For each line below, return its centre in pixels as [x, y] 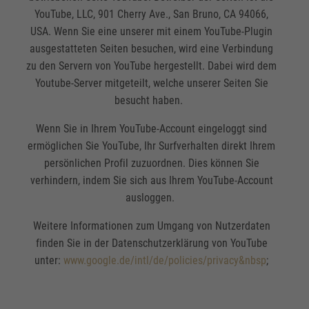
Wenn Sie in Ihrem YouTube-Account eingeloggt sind [152, 129]
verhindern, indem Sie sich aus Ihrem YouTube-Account [151, 181]
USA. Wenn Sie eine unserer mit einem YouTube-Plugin [152, 32]
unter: [49, 261]
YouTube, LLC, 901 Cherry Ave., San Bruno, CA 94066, [152, 14]
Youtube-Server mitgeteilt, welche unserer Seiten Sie [151, 83]
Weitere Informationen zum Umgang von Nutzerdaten [151, 226]
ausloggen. [152, 198]
